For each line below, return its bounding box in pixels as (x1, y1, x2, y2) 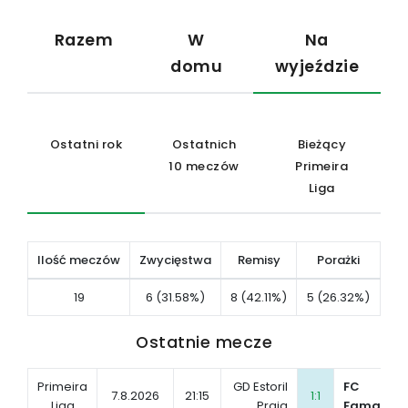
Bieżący (297, 136, 347, 153)
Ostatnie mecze (136, 331, 272, 353)
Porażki (317, 251, 360, 269)
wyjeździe (274, 55, 359, 77)
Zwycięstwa (139, 251, 211, 269)
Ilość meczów (37, 251, 120, 269)
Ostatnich (171, 136, 237, 153)
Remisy (237, 251, 280, 269)
